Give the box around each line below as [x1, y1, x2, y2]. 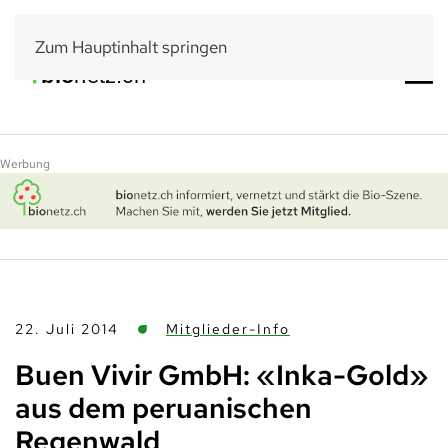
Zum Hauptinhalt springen [35, 36, 227, 58]
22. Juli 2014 [15, 319, 119, 338]
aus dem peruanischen [15, 388, 312, 427]
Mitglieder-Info [166, 319, 290, 338]
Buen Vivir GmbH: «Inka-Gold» [15, 355, 428, 394]
